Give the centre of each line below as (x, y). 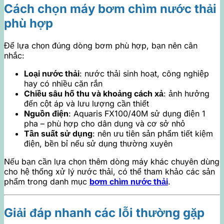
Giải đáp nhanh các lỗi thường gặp (104, 213)
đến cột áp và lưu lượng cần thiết (86, 104)
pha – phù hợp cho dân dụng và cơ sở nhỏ (104, 124)
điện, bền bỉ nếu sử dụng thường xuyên (98, 144)
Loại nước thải (52, 74)
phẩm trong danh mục (47, 182)
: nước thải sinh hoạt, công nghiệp (144, 74)
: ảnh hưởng (186, 94)
